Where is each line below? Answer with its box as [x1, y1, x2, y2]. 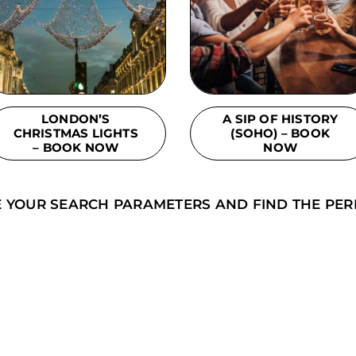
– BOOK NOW [33, 139, 119, 155]
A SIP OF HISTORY [222, 110, 339, 126]
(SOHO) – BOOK [230, 125, 331, 141]
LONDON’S [41, 110, 110, 126]
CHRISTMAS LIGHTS [13, 125, 138, 141]
